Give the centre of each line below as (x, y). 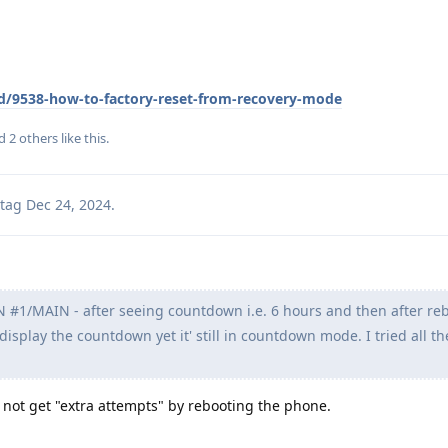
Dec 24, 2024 (68, 204)
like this (82, 137)
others (37, 137)
